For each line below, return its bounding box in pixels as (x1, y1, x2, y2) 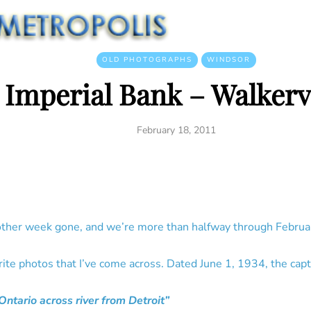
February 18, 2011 (137, 124, 216, 137)
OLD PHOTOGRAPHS (102, 55, 192, 65)
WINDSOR (207, 55, 251, 65)
